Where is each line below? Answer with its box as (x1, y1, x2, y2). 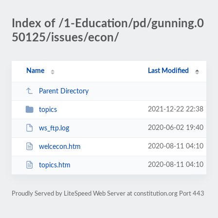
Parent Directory (38, 88, 89, 95)
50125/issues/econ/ (12, 32, 119, 44)
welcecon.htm (38, 143, 81, 150)
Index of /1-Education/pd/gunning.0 (12, 18, 204, 30)
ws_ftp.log (38, 125, 69, 132)
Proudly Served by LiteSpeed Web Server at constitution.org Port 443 (12, 191, 204, 197)
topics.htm (38, 162, 71, 169)
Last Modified (148, 68, 189, 74)
